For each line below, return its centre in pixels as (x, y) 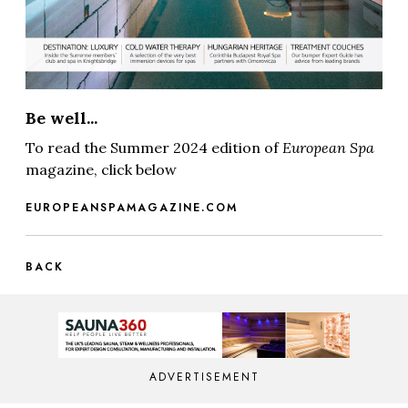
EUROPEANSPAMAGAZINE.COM (132, 208)
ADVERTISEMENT (204, 377)
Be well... (61, 118)
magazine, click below (101, 170)
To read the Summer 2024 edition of (154, 148)
